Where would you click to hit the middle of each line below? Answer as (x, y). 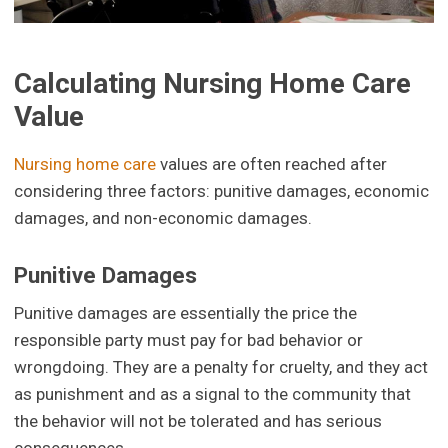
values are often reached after (272, 163)
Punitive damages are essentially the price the (186, 313)
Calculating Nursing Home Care (213, 83)
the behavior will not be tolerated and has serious (198, 421)
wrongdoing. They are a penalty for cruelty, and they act (221, 367)
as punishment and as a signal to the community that (213, 394)
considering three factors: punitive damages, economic (222, 190)
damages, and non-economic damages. (163, 217)
